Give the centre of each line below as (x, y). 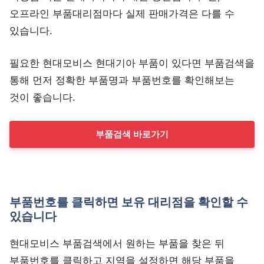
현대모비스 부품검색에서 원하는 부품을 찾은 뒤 (117, 243)
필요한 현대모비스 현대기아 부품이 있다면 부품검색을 (132, 63)
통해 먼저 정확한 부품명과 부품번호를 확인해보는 (122, 80)
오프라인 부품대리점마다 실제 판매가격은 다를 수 (122, 14)
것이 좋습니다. (42, 97)
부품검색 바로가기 (132, 134)
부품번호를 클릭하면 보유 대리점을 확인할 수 (129, 202)
